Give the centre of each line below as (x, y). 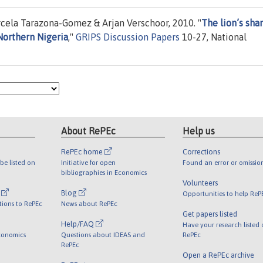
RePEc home (83, 151)
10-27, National (213, 37)
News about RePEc (90, 203)
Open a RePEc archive (218, 255)
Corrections (201, 151)
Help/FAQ (79, 224)
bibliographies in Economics (104, 172)
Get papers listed (210, 214)
